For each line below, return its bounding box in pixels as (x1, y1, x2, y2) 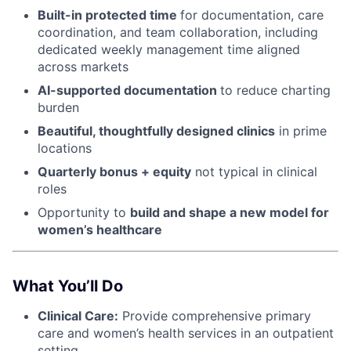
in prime (275, 122, 327, 139)
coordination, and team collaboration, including (38, 24, 318, 40)
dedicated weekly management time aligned (38, 41, 300, 57)
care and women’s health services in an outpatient (38, 324, 334, 341)
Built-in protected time (38, 6, 180, 23)
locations (38, 139, 92, 156)
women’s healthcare (38, 221, 162, 237)
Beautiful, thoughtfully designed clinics (38, 122, 275, 139)
